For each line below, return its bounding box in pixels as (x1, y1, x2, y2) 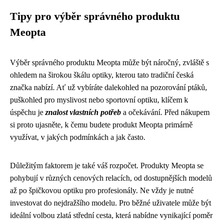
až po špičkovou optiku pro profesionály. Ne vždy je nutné (10, 186, 194, 195)
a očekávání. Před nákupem (121, 108, 210, 116)
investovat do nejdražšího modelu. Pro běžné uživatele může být (10, 198, 211, 207)
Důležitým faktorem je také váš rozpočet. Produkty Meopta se (10, 161, 204, 170)
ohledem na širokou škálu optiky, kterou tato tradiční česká (10, 70, 194, 79)
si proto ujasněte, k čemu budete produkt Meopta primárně (10, 120, 193, 129)
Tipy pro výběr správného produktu (10, 10, 180, 22)
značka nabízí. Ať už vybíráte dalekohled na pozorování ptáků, (10, 83, 207, 92)
